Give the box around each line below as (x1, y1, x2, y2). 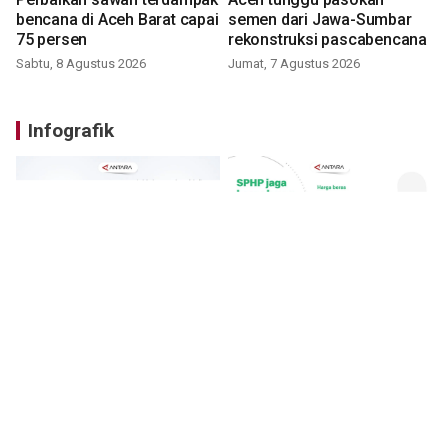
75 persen (16, 30, 88, 50)
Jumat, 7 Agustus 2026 (228, 56, 360, 72)
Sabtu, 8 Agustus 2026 (16, 56, 146, 72)
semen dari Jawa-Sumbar (228, 10, 412, 30)
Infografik (28, 119, 114, 143)
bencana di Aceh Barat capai (16, 10, 219, 30)
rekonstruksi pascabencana (228, 30, 427, 50)
